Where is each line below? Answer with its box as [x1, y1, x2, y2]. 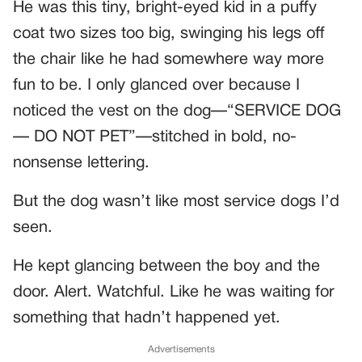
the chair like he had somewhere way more [13, 53, 324, 67]
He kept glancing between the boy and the [13, 259, 320, 274]
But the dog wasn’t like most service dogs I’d [13, 195, 339, 209]
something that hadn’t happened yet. [13, 311, 280, 326]
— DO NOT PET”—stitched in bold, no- [13, 130, 297, 145]
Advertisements [147, 345, 215, 354]
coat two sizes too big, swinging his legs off [13, 27, 325, 41]
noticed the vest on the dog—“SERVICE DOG [13, 104, 341, 119]
